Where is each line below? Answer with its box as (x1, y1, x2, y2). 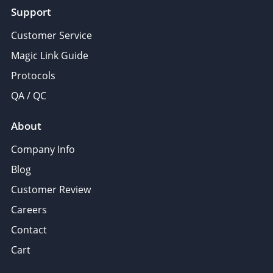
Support (11, 4, 51, 19)
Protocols (11, 68, 55, 82)
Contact (11, 222, 47, 236)
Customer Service (11, 28, 92, 42)
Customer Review (11, 182, 91, 196)
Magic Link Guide (11, 48, 88, 62)
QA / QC (11, 88, 46, 102)
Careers (11, 202, 47, 216)
